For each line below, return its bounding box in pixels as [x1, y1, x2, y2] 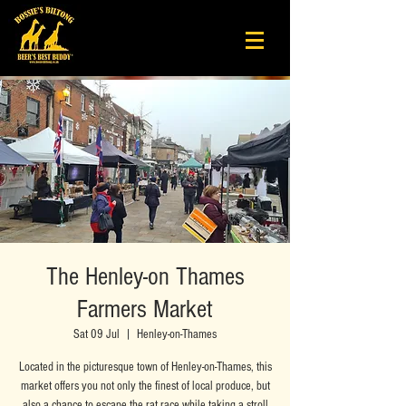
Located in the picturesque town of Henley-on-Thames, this [18, 360, 272, 374]
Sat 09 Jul [73, 327, 120, 342]
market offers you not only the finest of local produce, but [20, 379, 270, 393]
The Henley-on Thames [45, 263, 245, 291]
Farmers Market [77, 295, 213, 324]
